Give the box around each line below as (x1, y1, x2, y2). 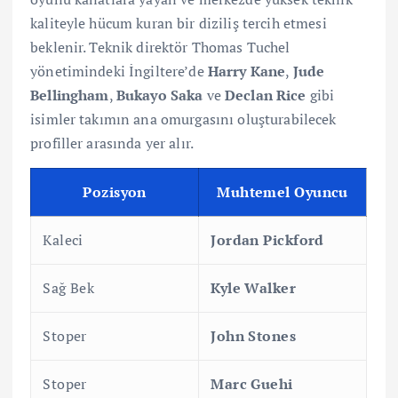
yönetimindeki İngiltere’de (30, 60, 208, 81)
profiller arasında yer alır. (30, 132, 195, 153)
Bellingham (30, 84, 109, 105)
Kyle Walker (211, 277, 297, 298)
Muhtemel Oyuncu (217, 181, 348, 202)
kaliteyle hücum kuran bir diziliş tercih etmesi (30, 12, 327, 33)
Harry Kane (207, 60, 286, 81)
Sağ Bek (43, 277, 95, 298)
